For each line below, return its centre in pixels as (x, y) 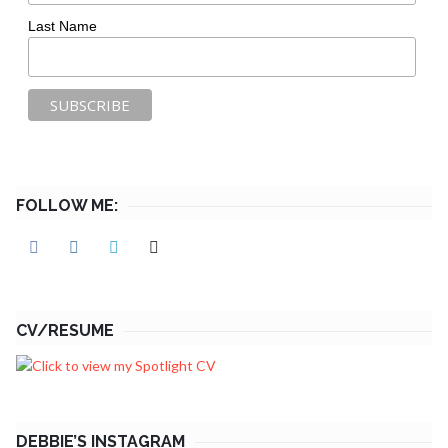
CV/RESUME (65, 331)
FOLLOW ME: (67, 205)
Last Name (63, 25)
